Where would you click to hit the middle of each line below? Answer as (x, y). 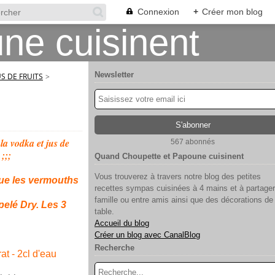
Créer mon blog (232, 12)
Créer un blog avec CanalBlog (147, 235)
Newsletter (114, 75)
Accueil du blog (122, 223)
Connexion (158, 12)
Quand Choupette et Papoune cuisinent (169, 156)
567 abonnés (193, 142)
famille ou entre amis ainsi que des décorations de (184, 200)
